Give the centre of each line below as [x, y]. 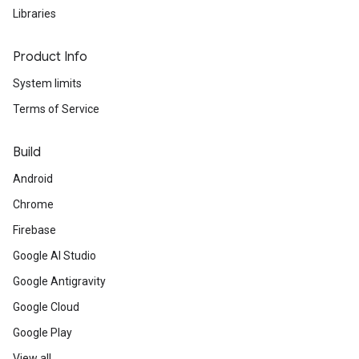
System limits [47, 83]
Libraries [34, 14]
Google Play [42, 333]
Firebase [34, 230]
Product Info [50, 57]
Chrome [33, 204]
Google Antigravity [59, 281]
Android [33, 179]
